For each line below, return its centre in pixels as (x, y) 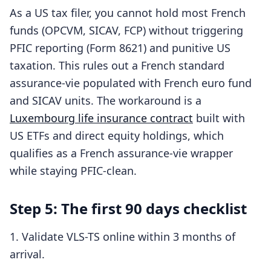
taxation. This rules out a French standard (117, 65)
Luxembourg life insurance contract (101, 118)
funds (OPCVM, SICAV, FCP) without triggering (126, 30)
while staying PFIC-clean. (73, 171)
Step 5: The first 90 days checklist (128, 208)
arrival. (27, 254)
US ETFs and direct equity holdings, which (117, 135)
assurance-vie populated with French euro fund (131, 83)
